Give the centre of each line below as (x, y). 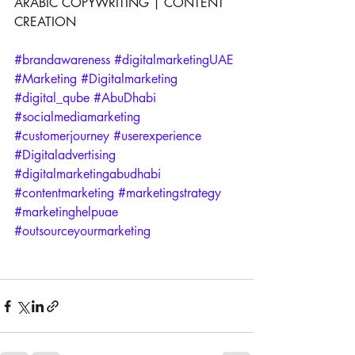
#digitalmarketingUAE (174, 60)
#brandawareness (62, 60)
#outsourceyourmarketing (82, 231)
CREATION (45, 22)
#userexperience (157, 136)
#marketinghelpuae (66, 212)
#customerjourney (62, 136)
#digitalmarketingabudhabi (88, 174)
